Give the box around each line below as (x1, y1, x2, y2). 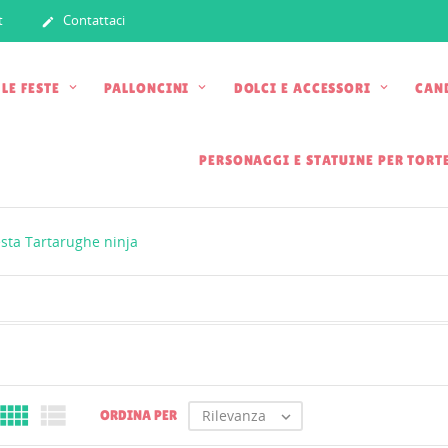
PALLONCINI (104, 79, 194, 96)
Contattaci (60, 11, 125, 30)
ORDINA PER (99, 407, 177, 423)
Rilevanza (201, 405, 266, 425)
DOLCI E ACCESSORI (233, 79, 375, 96)
